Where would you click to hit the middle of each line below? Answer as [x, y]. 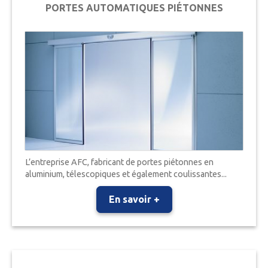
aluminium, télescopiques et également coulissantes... [126, 174]
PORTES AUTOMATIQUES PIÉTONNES [134, 7]
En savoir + [134, 199]
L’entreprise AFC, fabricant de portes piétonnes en [120, 162]
